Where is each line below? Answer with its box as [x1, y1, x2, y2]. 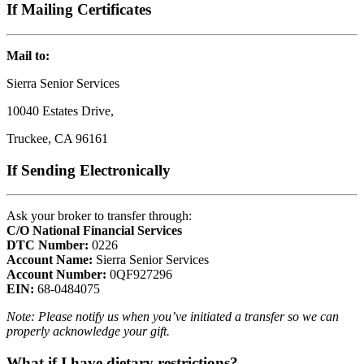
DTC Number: [6, 238, 89, 253]
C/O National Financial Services [6, 223, 182, 238]
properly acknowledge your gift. [6, 324, 170, 339]
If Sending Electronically [6, 161, 171, 179]
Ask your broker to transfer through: [6, 209, 192, 223]
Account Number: [6, 267, 106, 282]
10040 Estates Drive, [6, 103, 114, 118]
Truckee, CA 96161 [6, 131, 108, 145]
